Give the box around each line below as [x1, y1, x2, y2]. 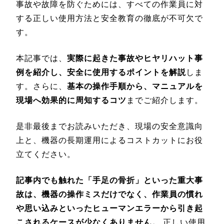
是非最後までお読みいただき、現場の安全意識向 [16, 122, 203, 130]
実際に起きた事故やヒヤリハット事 [67, 54, 203, 62]
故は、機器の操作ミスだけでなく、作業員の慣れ [16, 190, 203, 198]
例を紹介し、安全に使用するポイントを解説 [16, 68, 186, 76]
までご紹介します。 [126, 96, 203, 104]
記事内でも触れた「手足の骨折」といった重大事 [16, 176, 203, 184]
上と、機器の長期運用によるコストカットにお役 [16, 136, 203, 144]
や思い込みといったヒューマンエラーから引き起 [16, 204, 203, 212]
